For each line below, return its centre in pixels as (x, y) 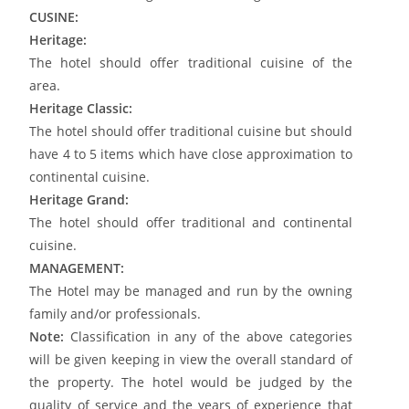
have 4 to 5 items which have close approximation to (191, 153)
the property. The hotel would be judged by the (191, 382)
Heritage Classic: (81, 108)
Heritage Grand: (79, 199)
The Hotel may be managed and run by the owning (191, 290)
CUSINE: (54, 16)
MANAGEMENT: (77, 267)
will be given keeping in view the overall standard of (191, 359)
